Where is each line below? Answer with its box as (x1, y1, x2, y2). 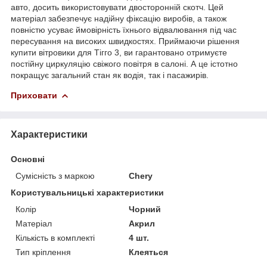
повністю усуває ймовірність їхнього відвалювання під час (11, 24, 237, 35)
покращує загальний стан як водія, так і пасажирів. (11, 70, 209, 80)
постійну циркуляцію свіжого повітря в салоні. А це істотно (11, 58, 238, 69)
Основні (11, 154, 45, 164)
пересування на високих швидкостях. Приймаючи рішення (11, 36, 240, 46)
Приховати (11, 90, 57, 100)
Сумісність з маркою (15, 170, 95, 181)
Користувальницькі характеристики (11, 187, 164, 197)
